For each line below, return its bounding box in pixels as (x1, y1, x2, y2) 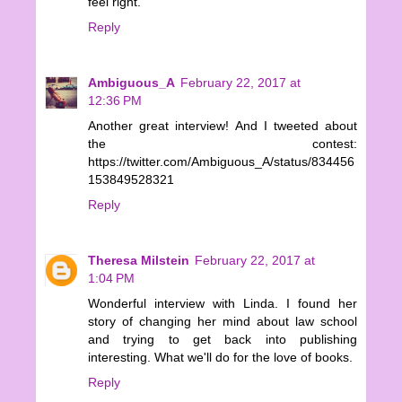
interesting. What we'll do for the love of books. (88, 350, 353, 365)
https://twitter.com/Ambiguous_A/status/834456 (88, 154, 354, 170)
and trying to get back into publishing (88, 332, 357, 347)
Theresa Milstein (88, 253, 189, 268)
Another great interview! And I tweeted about (88, 118, 357, 134)
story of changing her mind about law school (88, 314, 357, 329)
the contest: (88, 136, 357, 152)
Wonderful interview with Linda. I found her (88, 296, 357, 311)
